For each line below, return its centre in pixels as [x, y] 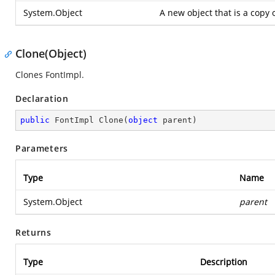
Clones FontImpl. [50, 75]
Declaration [42, 99]
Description [224, 262]
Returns [33, 232]
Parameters [42, 148]
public [35, 120]
